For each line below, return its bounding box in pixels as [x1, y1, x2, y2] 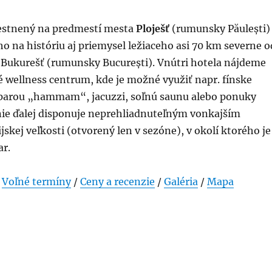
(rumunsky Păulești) [169, 22, 270, 35]
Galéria [163, 175, 198, 188]
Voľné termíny [1, 175, 71, 188]
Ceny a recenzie [80, 175, 155, 188]
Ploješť [135, 22, 169, 35]
